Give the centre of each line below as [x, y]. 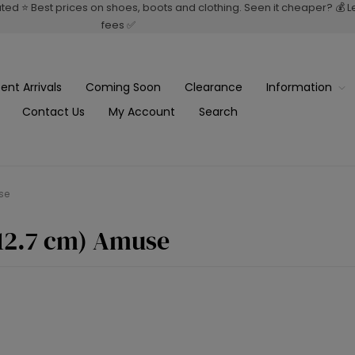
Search [218, 111]
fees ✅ [118, 25]
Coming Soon [123, 87]
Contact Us [53, 111]
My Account [142, 111]
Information [299, 87]
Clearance [213, 87]
